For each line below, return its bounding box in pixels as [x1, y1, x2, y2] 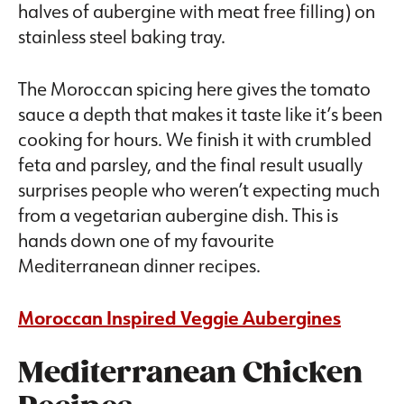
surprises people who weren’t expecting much [18, 178, 380, 202]
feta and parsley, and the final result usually [18, 152, 363, 177]
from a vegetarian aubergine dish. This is [18, 203, 338, 227]
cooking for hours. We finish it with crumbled [18, 127, 372, 151]
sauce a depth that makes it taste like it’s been [18, 102, 382, 126]
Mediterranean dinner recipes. [18, 253, 261, 278]
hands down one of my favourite [18, 228, 274, 252]
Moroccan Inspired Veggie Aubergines [18, 306, 341, 330]
